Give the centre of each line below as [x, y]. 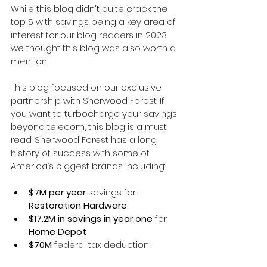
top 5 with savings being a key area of [94, 21]
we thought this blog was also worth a [94, 48]
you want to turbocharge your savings [95, 113]
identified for [57, 257]
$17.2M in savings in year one [91, 218]
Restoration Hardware [78, 205]
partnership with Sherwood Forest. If [89, 100]
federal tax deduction [103, 244]
